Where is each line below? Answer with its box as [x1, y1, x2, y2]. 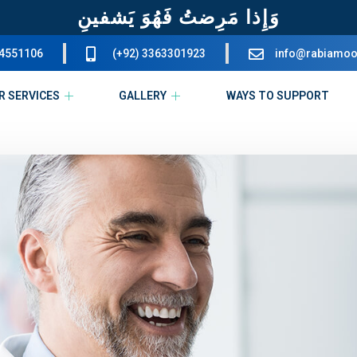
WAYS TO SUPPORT [226, 89, 329, 103]
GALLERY [119, 89, 167, 103]
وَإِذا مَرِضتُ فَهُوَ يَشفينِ [76, 5, 280, 30]
